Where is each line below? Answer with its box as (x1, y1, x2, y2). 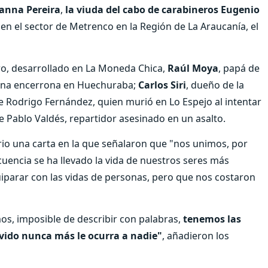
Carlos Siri (138, 78, 186, 92)
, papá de (218, 61, 260, 75)
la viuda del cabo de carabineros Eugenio (65, 2, 260, 16)
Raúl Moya (167, 61, 218, 75)
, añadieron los (162, 229, 229, 242)
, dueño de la (186, 78, 244, 92)
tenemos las (183, 212, 241, 226)
